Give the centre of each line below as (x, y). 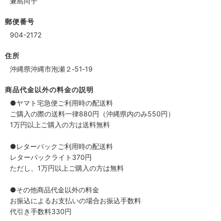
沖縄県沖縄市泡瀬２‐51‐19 (51, 69)
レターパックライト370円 (51, 157)
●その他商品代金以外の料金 (55, 189)
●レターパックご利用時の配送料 (61, 146)
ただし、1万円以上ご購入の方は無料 (67, 168)
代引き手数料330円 (41, 211)
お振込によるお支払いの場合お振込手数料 (75, 200)
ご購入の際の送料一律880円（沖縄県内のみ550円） (92, 113)
